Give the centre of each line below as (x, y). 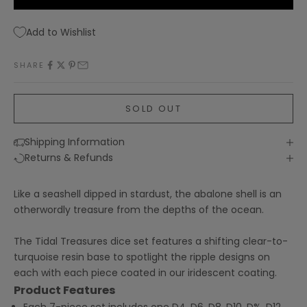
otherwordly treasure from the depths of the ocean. (139, 210)
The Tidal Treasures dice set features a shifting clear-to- (151, 242)
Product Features (65, 291)
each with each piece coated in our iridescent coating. (145, 273)
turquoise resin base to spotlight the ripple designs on (142, 257)
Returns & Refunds (69, 158)
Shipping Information (75, 142)
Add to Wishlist (61, 32)
